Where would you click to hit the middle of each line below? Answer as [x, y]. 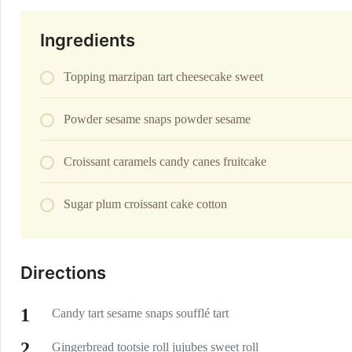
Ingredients [88, 40]
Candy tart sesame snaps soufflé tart [140, 313]
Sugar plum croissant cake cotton [145, 204]
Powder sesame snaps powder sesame [159, 119]
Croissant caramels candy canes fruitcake [165, 161]
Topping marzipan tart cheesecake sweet [163, 77]
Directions [63, 273]
